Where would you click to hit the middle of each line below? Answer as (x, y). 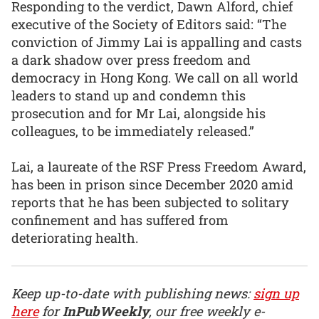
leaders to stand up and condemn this (129, 95)
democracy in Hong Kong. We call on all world (155, 77)
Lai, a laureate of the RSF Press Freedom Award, (159, 167)
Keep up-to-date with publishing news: (132, 293)
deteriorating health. (77, 238)
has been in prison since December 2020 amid (152, 185)
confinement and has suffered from (120, 220)
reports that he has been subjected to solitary (150, 203)
